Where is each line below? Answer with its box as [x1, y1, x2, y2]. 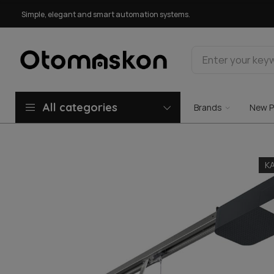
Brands [193, 102, 222, 113]
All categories [43, 100, 117, 114]
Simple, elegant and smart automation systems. [21, 9, 190, 20]
